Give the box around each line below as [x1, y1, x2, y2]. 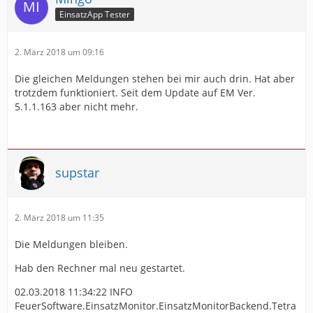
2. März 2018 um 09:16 [15, 45, 104, 58]
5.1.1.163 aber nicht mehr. [15, 99, 138, 113]
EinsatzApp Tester [59, 8, 130, 21]
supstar [55, 164, 99, 182]
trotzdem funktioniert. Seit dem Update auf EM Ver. [15, 85, 256, 99]
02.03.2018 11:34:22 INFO [15, 284, 133, 298]
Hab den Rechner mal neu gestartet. [15, 261, 185, 275]
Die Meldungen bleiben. [15, 237, 128, 251]
